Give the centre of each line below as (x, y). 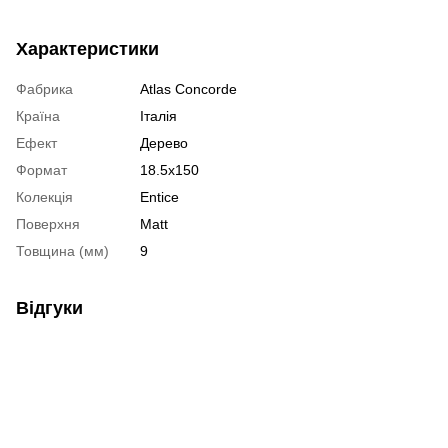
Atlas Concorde (188, 88)
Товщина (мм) (62, 250)
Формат (41, 169)
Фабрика (44, 88)
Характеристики (87, 48)
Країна (38, 115)
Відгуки (49, 307)
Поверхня (48, 223)
